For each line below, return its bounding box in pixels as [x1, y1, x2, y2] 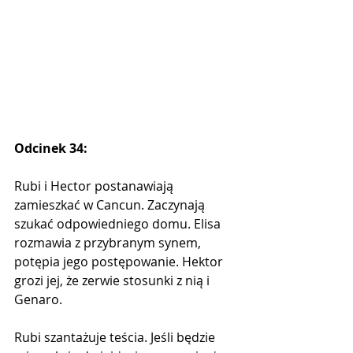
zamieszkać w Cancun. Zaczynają [14, 195, 208, 214]
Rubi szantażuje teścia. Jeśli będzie [14, 328, 218, 346]
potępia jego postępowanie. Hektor [14, 252, 226, 270]
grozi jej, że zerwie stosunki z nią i [14, 271, 213, 289]
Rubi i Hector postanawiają [14, 176, 176, 195]
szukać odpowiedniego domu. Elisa [14, 214, 224, 232]
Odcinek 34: [14, 139, 87, 157]
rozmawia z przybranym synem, [14, 233, 204, 251]
